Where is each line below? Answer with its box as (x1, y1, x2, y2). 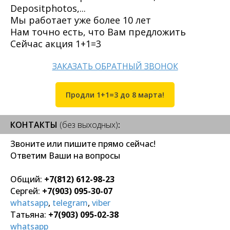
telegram (52, 197, 88, 209)
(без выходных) (60, 119, 118, 131)
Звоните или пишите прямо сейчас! (10, 138, 156, 150)
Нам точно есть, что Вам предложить (10, 25, 186, 38)
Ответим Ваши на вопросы (10, 150, 120, 162)
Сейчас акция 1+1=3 (10, 37, 101, 50)
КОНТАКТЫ (10, 119, 60, 131)
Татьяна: (10, 209, 48, 221)
